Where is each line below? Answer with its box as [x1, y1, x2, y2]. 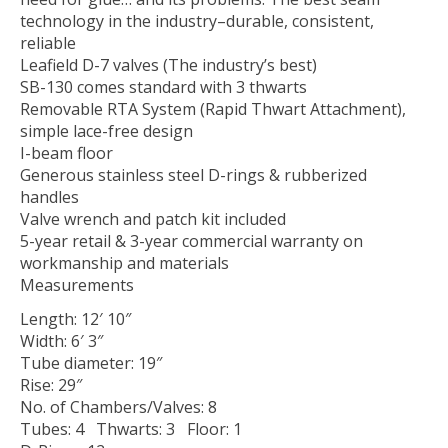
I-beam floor [20, 141, 113, 164]
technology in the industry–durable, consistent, [20, 9, 374, 32]
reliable [20, 31, 76, 54]
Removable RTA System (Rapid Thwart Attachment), [20, 97, 406, 120]
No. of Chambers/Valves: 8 [20, 395, 217, 418]
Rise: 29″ [20, 373, 82, 396]
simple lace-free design [20, 119, 193, 142]
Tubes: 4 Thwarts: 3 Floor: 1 [20, 417, 242, 440]
